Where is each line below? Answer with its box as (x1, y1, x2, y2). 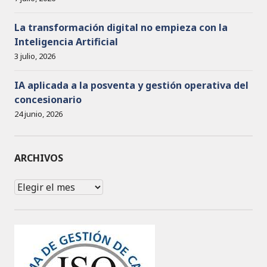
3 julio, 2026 (14, 50, 55, 61)
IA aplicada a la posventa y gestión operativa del (14, 78, 249, 92)
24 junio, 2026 (14, 108, 63, 119)
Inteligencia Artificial (14, 35, 118, 48)
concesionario (14, 92, 82, 106)
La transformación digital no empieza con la (14, 20, 228, 34)
